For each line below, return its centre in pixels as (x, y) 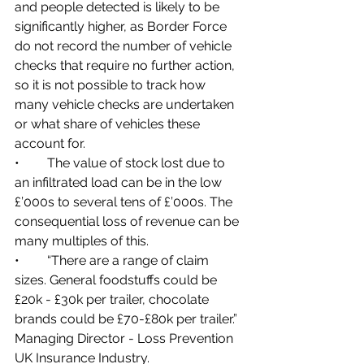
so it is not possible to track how (112, 84)
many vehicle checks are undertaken (126, 104)
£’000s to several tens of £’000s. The (125, 201)
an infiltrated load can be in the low (120, 182)
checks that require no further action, (126, 65)
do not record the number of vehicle (125, 45)
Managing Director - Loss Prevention (126, 338)
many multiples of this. (82, 240)
